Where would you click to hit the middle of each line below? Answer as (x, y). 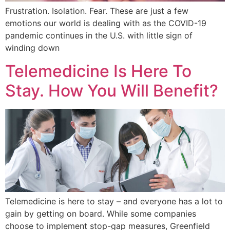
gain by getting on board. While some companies (101, 214)
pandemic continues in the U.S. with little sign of (99, 36)
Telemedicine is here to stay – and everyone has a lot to (114, 202)
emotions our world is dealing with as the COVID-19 (106, 23)
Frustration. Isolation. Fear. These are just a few (97, 11)
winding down (32, 48)
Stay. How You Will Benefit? (112, 90)
